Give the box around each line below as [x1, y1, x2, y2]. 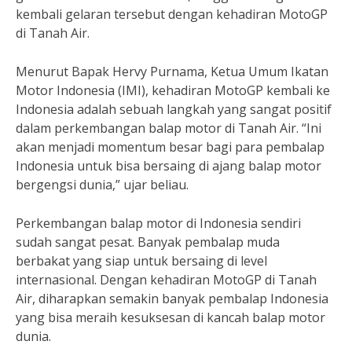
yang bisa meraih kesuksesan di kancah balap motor [16, 309, 325, 326]
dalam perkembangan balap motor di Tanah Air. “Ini [16, 119, 321, 137]
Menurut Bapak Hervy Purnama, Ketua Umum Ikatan [16, 63, 328, 80]
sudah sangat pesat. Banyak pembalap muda [16, 233, 280, 251]
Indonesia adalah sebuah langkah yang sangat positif [16, 101, 332, 118]
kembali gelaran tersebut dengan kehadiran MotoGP [16, 5, 328, 23]
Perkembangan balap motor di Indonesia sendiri [16, 214, 301, 232]
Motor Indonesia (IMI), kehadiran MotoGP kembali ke [16, 82, 330, 99]
